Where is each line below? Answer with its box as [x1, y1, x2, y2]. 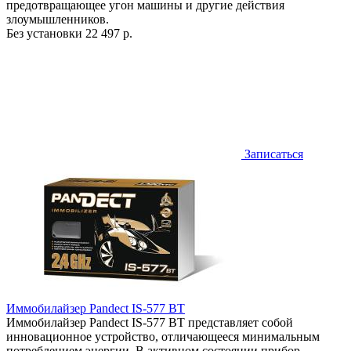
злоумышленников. [6, 12, 109, 26]
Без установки [6, 26, 85, 40]
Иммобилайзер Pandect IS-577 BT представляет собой [6, 315, 293, 329]
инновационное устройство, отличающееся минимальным [6, 329, 320, 343]
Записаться [241, 147, 303, 161]
